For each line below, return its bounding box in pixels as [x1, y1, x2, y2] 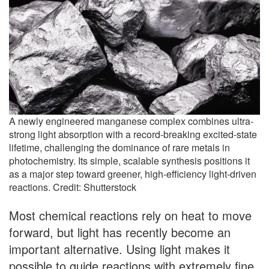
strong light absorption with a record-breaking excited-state [9, 127, 257, 142]
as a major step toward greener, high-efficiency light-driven [9, 167, 256, 181]
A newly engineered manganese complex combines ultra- [9, 114, 253, 128]
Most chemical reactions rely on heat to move [9, 207, 252, 225]
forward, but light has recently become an [9, 223, 231, 241]
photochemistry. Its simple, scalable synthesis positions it [9, 154, 250, 168]
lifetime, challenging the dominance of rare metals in [9, 141, 230, 155]
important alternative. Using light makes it [9, 240, 230, 258]
